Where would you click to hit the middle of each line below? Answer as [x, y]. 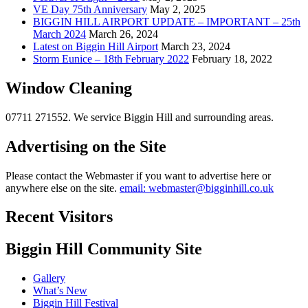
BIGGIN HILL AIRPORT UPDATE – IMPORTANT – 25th [167, 21]
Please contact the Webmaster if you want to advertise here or [138, 175]
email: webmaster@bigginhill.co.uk [197, 188]
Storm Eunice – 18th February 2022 [111, 58]
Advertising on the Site [86, 146]
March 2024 [59, 34]
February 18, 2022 [232, 58]
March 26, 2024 [123, 34]
